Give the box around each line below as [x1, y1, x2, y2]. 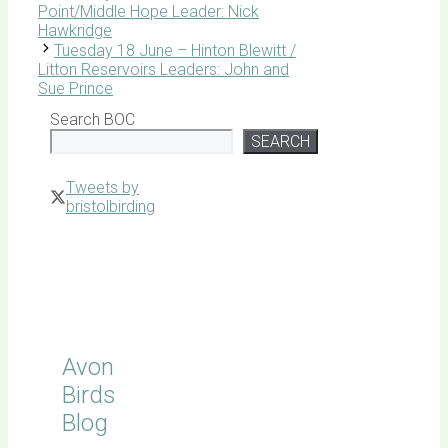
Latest [50, 259, 94, 279]
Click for [50, 240, 107, 260]
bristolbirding [66, 197, 155, 217]
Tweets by [66, 178, 139, 198]
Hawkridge [38, 21, 112, 41]
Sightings [50, 278, 113, 298]
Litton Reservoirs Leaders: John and [38, 60, 289, 80]
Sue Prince [38, 79, 113, 99]
